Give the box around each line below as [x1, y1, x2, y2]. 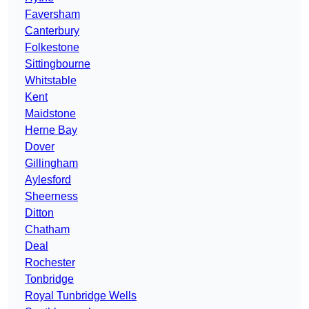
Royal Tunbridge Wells [25, 290, 137, 302]
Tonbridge [25, 273, 74, 286]
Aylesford [25, 174, 71, 186]
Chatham [25, 223, 70, 236]
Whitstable [25, 74, 77, 87]
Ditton [25, 207, 54, 219]
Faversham [25, 8, 80, 21]
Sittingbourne [25, 58, 90, 70]
